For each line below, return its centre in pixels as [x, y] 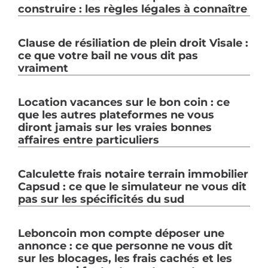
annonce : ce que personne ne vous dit [125, 246]
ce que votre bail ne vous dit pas [108, 55]
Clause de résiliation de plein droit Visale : [133, 43]
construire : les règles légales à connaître [133, 9]
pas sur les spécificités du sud [101, 199]
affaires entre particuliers [89, 140]
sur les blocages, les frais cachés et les [125, 258]
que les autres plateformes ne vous [116, 115]
